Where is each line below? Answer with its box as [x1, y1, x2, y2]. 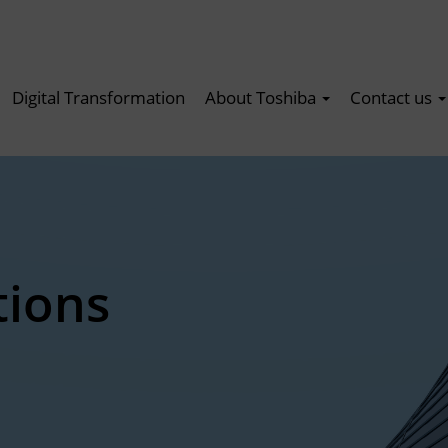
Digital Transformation [12, 86, 185, 109]
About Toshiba [205, 86, 320, 109]
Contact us [350, 86, 436, 109]
